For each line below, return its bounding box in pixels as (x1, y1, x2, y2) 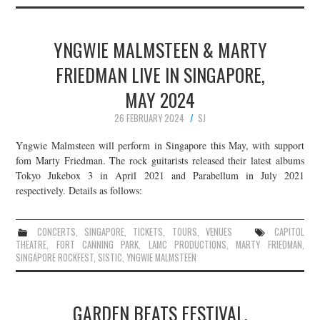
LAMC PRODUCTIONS (148, 237, 226, 251)
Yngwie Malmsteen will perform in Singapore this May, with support (16, 138, 304, 152)
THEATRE (16, 237, 47, 251)
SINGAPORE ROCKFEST (16, 250, 94, 264)
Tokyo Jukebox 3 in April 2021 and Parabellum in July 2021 (16, 168, 304, 182)
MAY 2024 (125, 86, 195, 114)
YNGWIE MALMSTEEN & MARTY (53, 36, 267, 64)
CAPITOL (274, 224, 304, 239)
